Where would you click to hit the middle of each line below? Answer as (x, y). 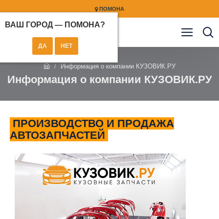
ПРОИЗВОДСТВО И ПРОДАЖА (92, 123)
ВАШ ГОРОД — (35, 25)
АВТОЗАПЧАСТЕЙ (59, 135)
